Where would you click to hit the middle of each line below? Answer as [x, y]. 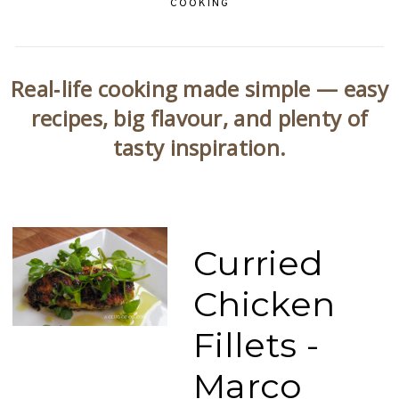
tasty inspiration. [199, 147]
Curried [258, 263]
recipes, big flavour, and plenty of [199, 118]
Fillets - [256, 345]
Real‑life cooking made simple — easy [199, 89]
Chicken [264, 304]
